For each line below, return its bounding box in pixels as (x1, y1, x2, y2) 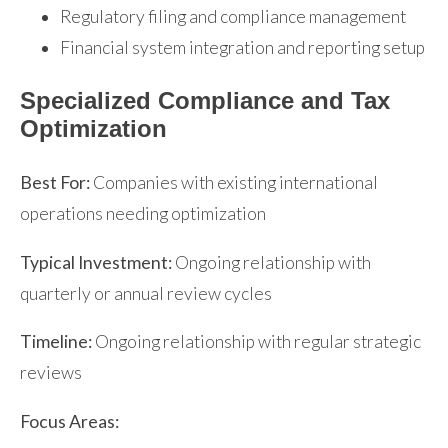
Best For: (20, 172, 90, 194)
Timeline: (20, 331, 92, 353)
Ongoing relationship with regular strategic (92, 331, 421, 353)
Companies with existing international (90, 172, 378, 194)
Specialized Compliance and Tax (20, 87, 390, 115)
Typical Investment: (20, 251, 172, 273)
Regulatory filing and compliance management (60, 6, 406, 28)
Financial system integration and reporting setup (60, 37, 425, 59)
